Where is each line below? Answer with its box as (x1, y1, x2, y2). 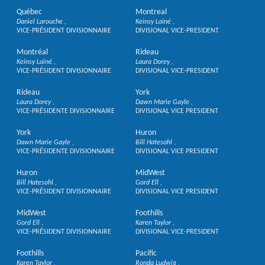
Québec (17, 8, 42, 17)
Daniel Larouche (17, 18, 64, 25)
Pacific (135, 249, 157, 258)
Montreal (135, 8, 167, 17)
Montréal (17, 48, 48, 57)
